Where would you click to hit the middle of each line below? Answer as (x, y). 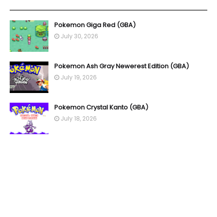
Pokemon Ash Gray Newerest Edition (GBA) (122, 66)
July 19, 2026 (79, 77)
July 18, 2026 (79, 118)
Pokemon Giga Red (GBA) (95, 25)
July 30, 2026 (79, 36)
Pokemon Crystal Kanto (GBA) (101, 107)
